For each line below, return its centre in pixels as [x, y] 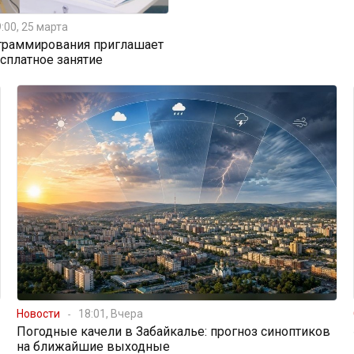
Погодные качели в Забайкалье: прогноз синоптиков [173, 331]
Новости [38, 313]
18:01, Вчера [110, 313]
